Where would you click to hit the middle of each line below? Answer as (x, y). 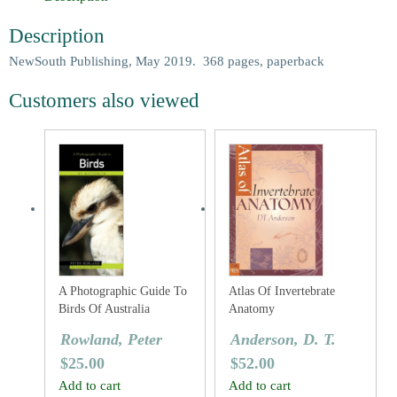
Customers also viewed (104, 101)
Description (57, 36)
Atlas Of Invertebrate (282, 291)
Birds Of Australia (104, 309)
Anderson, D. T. (284, 339)
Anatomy (252, 309)
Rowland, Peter (111, 339)
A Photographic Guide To (123, 291)
